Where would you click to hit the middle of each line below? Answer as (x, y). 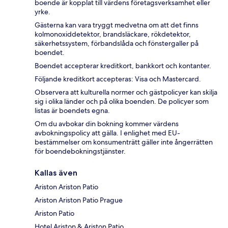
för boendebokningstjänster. (80, 151)
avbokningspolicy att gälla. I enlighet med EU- (107, 133)
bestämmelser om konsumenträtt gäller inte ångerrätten (124, 142)
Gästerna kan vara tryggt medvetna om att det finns (117, 25)
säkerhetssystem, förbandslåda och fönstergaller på (117, 43)
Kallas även (56, 173)
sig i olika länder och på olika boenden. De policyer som (122, 101)
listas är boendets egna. (72, 110)
